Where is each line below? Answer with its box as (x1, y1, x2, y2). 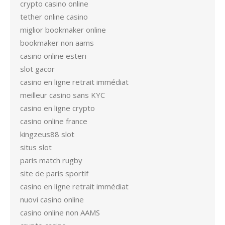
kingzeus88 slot (20, 129, 74, 139)
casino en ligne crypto (20, 103, 95, 113)
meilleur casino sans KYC (20, 90, 105, 100)
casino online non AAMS (20, 207, 100, 217)
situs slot (20, 142, 52, 152)
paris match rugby (20, 155, 82, 165)
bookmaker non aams (20, 38, 94, 48)
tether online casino (20, 12, 88, 22)
